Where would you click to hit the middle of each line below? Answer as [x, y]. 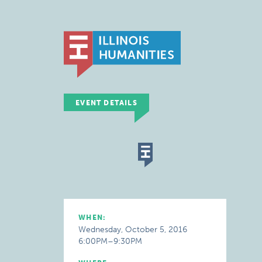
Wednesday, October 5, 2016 [133, 230]
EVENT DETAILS [106, 103]
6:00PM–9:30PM [111, 241]
